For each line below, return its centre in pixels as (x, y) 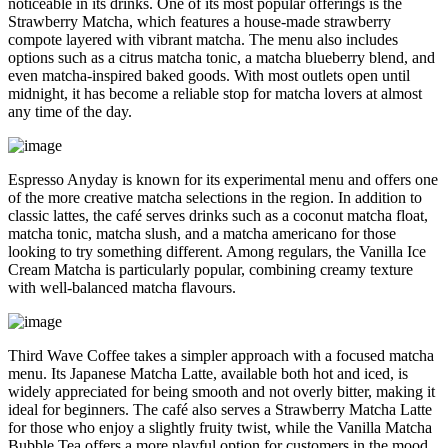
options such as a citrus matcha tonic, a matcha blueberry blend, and (221, 57)
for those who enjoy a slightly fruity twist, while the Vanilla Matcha (220, 427)
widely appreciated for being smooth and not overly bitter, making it (221, 391)
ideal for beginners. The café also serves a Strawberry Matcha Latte (220, 409)
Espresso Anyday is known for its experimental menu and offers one (223, 179)
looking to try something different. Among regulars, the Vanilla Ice (217, 251)
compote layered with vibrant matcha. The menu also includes (203, 39)
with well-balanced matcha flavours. (122, 287)
